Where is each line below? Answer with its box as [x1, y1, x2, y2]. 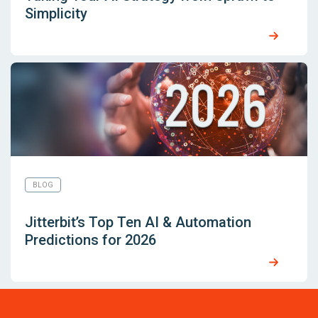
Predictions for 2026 [25, 231, 156, 249]
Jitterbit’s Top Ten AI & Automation [25, 214, 251, 231]
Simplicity [25, 5, 87, 23]
